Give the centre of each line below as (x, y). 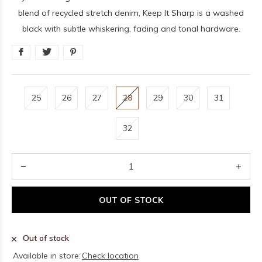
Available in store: (47, 256)
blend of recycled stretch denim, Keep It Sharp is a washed (131, 13)
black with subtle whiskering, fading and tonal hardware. (131, 29)
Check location (110, 256)
